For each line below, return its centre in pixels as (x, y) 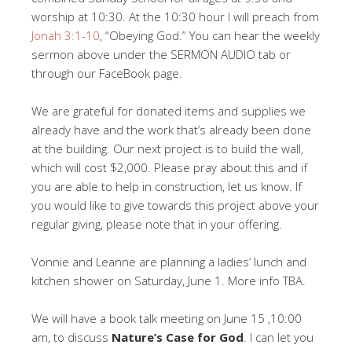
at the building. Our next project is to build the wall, (167, 149)
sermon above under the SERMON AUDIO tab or (161, 55)
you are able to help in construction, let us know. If (167, 187)
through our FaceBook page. (107, 73)
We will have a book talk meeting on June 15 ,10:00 (167, 319)
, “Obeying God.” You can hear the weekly (210, 36)
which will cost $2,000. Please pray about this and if (169, 168)
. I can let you (279, 337)
